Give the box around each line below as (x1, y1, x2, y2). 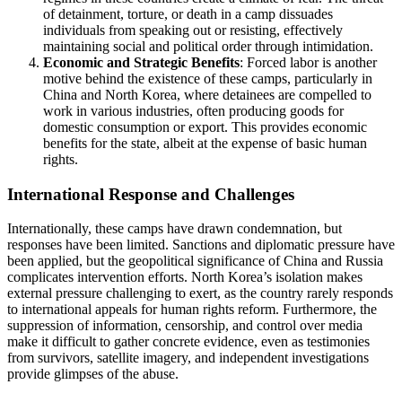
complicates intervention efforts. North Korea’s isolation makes (7, 269, 363, 285)
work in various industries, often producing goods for (43, 102, 344, 118)
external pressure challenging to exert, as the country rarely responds (7, 285, 393, 301)
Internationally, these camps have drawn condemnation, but (7, 221, 342, 237)
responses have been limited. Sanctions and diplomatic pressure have (7, 237, 395, 253)
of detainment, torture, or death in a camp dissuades (43, 5, 333, 22)
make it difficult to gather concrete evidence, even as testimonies (7, 334, 370, 350)
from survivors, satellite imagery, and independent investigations (7, 350, 369, 366)
